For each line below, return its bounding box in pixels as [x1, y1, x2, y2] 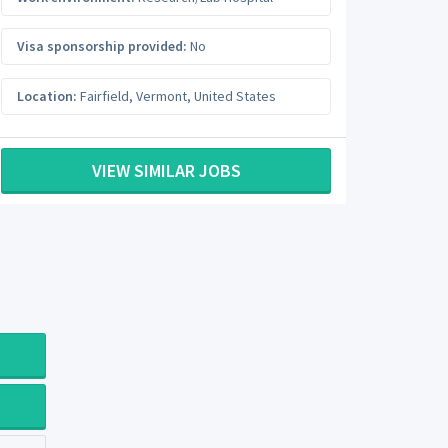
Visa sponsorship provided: [17, 37, 187, 55]
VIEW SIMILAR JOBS [91, 159, 241, 182]
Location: [17, 86, 77, 105]
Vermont [136, 86, 187, 105]
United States [194, 86, 276, 105]
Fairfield [80, 86, 129, 105]
